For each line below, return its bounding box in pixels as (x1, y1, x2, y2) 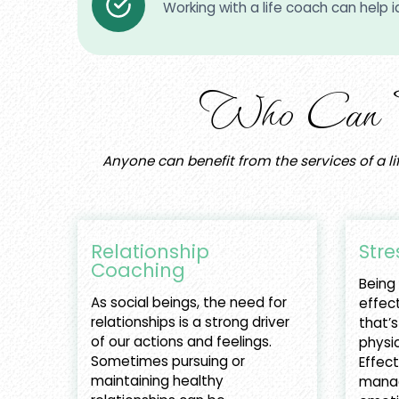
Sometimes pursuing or (91, 352, 245, 371)
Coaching (91, 257, 185, 284)
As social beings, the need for (91, 293, 287, 313)
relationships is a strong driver (91, 313, 289, 332)
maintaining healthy (91, 371, 224, 391)
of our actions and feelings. (91, 332, 272, 352)
